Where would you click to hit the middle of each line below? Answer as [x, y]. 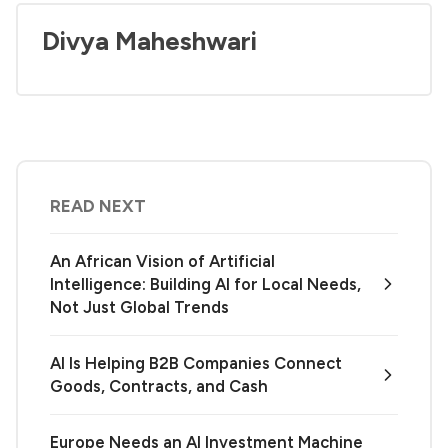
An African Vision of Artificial [162, 260]
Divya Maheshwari [149, 41]
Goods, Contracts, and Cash [159, 385]
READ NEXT [98, 205]
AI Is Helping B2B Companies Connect [196, 362]
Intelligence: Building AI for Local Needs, [205, 283]
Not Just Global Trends [139, 306]
